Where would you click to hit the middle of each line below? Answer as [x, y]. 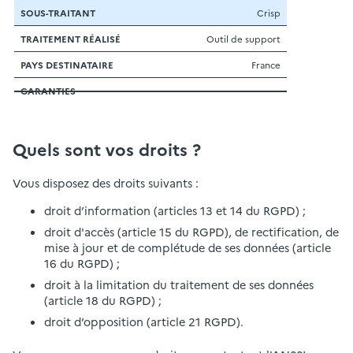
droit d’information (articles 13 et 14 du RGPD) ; [175, 210]
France [266, 64]
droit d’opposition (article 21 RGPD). [144, 322]
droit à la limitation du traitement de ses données [179, 284]
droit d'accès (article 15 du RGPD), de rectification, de [191, 231]
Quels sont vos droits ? [107, 149]
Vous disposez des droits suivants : [106, 183]
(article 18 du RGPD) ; [103, 300]
